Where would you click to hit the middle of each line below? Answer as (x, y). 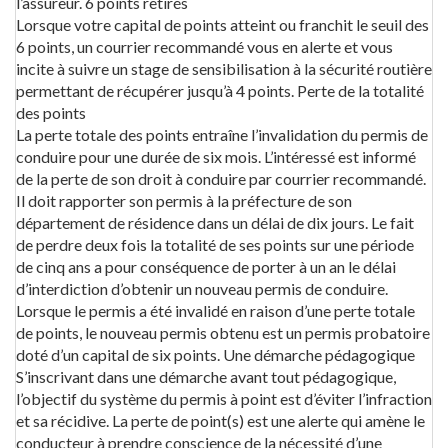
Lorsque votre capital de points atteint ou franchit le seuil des (222, 24)
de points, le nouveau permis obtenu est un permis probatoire (223, 332)
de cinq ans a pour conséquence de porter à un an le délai (206, 266)
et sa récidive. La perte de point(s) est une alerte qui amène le (220, 420)
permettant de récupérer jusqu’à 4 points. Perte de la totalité (220, 90)
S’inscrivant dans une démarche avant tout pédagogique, (206, 376)
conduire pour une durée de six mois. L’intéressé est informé (216, 156)
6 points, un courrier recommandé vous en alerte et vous (204, 46)
